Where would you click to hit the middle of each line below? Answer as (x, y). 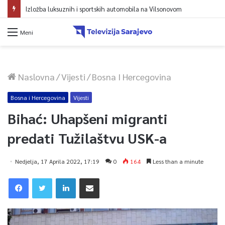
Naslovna (35, 76)
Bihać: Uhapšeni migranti (88, 118)
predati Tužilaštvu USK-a (87, 137)
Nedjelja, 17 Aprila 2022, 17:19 (57, 161)
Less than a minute (177, 161)
